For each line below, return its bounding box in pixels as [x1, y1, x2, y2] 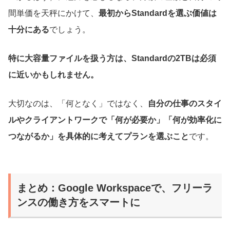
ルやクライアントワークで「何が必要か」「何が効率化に [8, 115, 222, 124]
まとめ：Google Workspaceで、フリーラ [17, 182, 213, 194]
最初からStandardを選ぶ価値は [99, 8, 217, 17]
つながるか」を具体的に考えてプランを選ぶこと [8, 131, 189, 141]
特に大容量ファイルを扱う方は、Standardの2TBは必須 [8, 53, 216, 63]
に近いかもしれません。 [8, 70, 99, 79]
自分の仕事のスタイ [148, 99, 222, 108]
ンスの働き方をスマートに [17, 196, 140, 208]
